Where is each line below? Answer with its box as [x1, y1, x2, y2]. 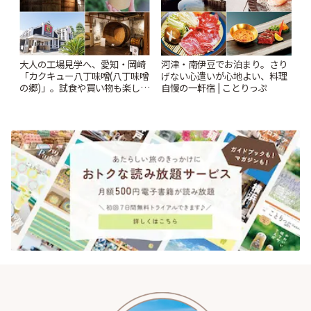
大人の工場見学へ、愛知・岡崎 [19, 56, 146, 71]
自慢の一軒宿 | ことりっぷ [161, 80, 267, 94]
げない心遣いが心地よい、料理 [161, 68, 287, 83]
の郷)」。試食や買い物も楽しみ [19, 80, 149, 94]
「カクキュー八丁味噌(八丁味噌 [19, 68, 149, 83]
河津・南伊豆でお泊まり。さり [161, 56, 287, 71]
